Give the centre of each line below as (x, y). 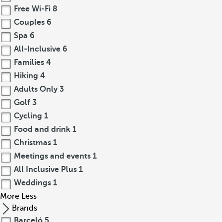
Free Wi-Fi (32, 9)
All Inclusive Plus (45, 169)
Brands (25, 208)
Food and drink (42, 129)
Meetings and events (52, 156)
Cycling (28, 116)
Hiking (26, 76)
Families (29, 62)
